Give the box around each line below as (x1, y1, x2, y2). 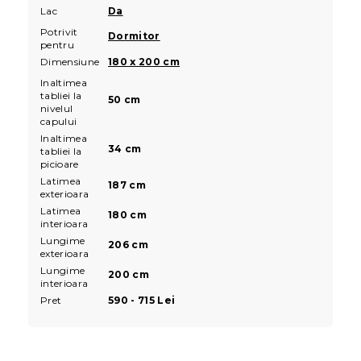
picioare (40, 157, 79, 170)
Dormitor (108, 29, 160, 42)
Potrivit (40, 25, 78, 38)
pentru (40, 38, 74, 51)
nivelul (40, 102, 73, 114)
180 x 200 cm (108, 55, 180, 68)
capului (40, 114, 77, 127)
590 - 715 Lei (108, 293, 176, 306)
